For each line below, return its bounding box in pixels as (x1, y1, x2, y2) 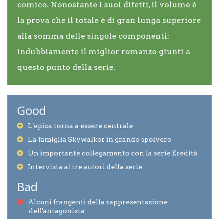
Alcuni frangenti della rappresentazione (28, 198, 168, 206)
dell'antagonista (29, 207, 85, 215)
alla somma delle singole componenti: (17, 31, 169, 41)
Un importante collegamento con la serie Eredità (28, 149, 197, 157)
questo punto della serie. (17, 63, 115, 72)
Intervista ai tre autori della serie (28, 163, 142, 171)
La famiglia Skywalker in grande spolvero (28, 135, 172, 143)
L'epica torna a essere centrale (28, 122, 133, 130)
